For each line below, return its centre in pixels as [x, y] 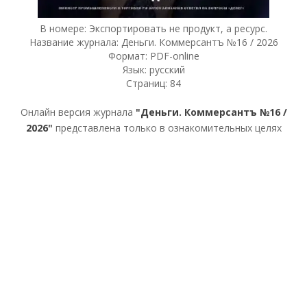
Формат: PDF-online [153, 56]
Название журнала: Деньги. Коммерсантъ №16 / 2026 [153, 42]
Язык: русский [153, 69]
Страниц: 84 [153, 83]
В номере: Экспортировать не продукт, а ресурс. [153, 28]
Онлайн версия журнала [78, 112]
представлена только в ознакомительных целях [167, 127]
